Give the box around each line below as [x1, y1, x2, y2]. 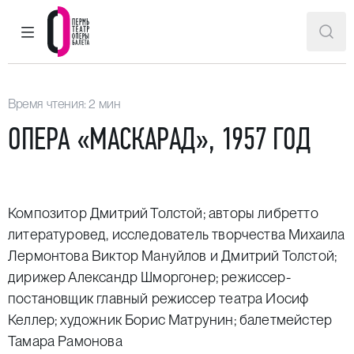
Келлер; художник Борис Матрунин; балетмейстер [8, 311, 333, 328]
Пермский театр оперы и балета [47, 54, 331, 87]
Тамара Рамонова [8, 333, 122, 349]
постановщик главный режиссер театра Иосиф [8, 290, 309, 307]
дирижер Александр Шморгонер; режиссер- [8, 269, 291, 285]
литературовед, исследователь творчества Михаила [8, 226, 345, 243]
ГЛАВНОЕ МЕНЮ [26, 28, 113, 47]
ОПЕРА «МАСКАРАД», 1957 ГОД [8, 120, 311, 157]
